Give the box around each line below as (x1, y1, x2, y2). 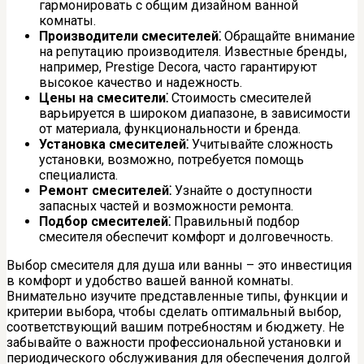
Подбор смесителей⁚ (39, 213, 171, 229)
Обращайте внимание (221, 28, 355, 44)
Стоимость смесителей (168, 89, 311, 106)
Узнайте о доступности (171, 182, 312, 198)
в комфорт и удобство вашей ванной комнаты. (6, 272, 293, 288)
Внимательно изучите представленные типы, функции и (6, 288, 348, 304)
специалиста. (39, 167, 118, 183)
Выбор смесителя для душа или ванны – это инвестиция (6, 257, 352, 273)
